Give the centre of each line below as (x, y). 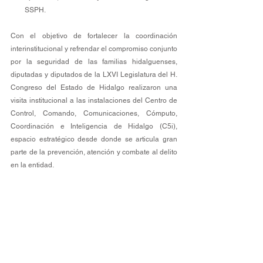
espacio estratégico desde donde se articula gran (94, 139)
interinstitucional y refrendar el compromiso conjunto (94, 49)
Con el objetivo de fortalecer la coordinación (94, 36)
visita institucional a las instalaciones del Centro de (94, 100)
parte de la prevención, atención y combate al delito (94, 152)
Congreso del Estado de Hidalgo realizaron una (94, 87)
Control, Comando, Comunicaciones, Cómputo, (94, 113)
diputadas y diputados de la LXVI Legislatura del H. (94, 75)
